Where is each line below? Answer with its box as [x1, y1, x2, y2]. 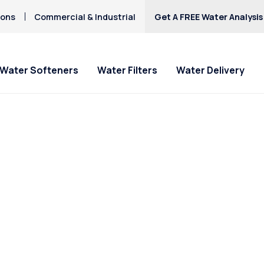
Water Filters [97, 64, 157, 77]
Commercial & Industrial [34, 11, 136, 22]
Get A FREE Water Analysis [154, 11, 263, 22]
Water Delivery [176, 64, 245, 77]
